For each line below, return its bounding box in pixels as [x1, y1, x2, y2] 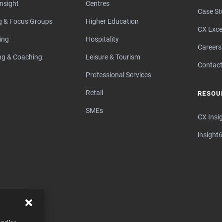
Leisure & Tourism [86, 53, 140, 61]
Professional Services [86, 71, 151, 79]
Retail [86, 89, 103, 97]
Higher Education [86, 17, 139, 26]
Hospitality [86, 35, 119, 44]
